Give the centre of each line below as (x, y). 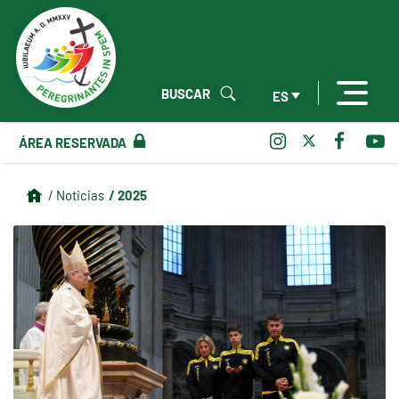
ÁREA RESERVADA (73, 142)
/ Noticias (76, 195)
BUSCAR (186, 93)
